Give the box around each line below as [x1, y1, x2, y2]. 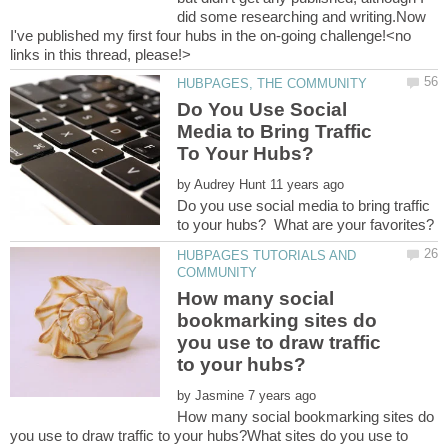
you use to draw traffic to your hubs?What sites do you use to [10, 426, 408, 444]
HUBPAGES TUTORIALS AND [177, 248, 357, 264]
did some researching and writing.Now [177, 8, 427, 26]
